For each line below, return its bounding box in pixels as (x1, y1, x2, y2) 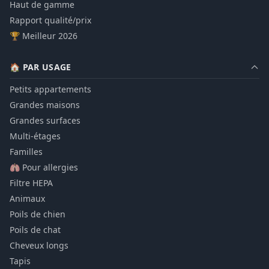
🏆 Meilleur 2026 (10, 30, 77, 41)
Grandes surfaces (10, 115, 80, 126)
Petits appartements (10, 83, 91, 95)
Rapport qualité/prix (10, 14, 91, 26)
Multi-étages (10, 130, 61, 142)
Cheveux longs (10, 240, 68, 251)
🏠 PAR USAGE (10, 61, 71, 73)
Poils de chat (10, 224, 61, 235)
